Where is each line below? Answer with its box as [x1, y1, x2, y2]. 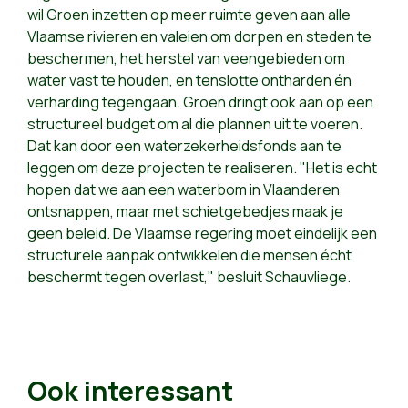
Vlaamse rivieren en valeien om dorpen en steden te [27, 26, 372, 47]
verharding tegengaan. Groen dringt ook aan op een [27, 92, 373, 113]
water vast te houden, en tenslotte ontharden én [27, 70, 352, 91]
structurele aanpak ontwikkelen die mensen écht [27, 245, 352, 266]
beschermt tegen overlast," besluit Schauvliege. [27, 267, 351, 288]
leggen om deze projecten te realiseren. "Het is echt [27, 158, 377, 178]
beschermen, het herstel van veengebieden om [27, 48, 345, 69]
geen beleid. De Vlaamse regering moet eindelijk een [27, 223, 377, 244]
